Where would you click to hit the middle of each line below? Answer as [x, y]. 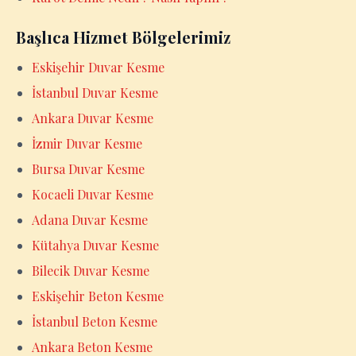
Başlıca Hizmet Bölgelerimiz [123, 37]
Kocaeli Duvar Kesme [93, 194]
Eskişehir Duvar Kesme [98, 67]
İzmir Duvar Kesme [87, 143]
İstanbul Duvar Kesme [95, 93]
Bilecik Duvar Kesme [91, 271]
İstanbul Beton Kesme [95, 321]
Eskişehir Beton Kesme [98, 296]
